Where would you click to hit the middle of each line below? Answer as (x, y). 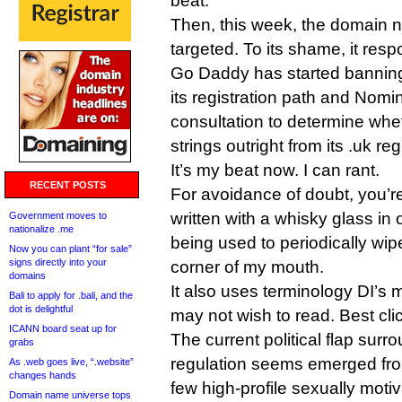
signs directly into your (58, 262)
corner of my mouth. (247, 267)
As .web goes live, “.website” (71, 362)
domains (27, 275)
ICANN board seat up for (63, 328)
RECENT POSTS (68, 185)
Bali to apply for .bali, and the (71, 295)
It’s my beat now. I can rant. (275, 170)
